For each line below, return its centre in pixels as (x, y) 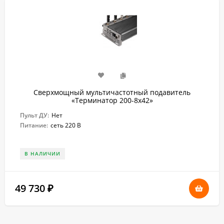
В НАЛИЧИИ (42, 153)
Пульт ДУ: (34, 115)
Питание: (34, 125)
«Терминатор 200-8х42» (112, 100)
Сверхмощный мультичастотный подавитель (112, 92)
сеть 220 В (66, 125)
